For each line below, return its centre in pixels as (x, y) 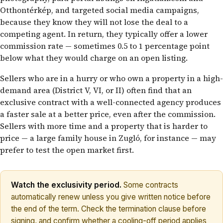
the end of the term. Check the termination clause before (108, 209)
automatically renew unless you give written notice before (111, 197)
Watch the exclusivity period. (66, 185)
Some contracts (150, 185)
